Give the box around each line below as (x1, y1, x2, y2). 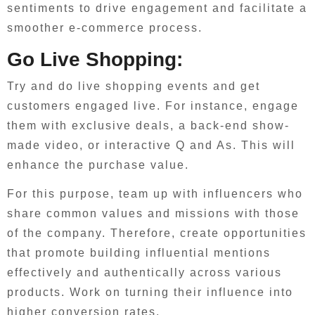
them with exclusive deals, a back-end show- (7, 120, 290, 131)
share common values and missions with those (7, 207, 300, 219)
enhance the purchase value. (7, 159, 189, 171)
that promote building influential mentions (7, 247, 271, 259)
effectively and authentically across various (7, 266, 282, 278)
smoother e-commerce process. (7, 21, 202, 34)
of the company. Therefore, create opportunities (7, 227, 307, 239)
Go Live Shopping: (7, 48, 183, 70)
